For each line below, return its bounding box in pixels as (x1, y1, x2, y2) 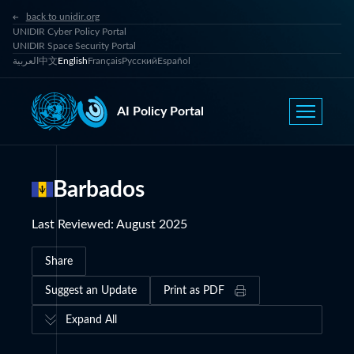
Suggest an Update (45, 284, 137, 296)
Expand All (66, 314, 117, 326)
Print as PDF (164, 284, 224, 296)
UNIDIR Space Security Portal (13, 41, 136, 51)
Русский (122, 56, 157, 66)
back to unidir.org (25, 12, 100, 21)
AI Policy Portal (117, 105, 204, 118)
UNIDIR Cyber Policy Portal (13, 27, 126, 36)
